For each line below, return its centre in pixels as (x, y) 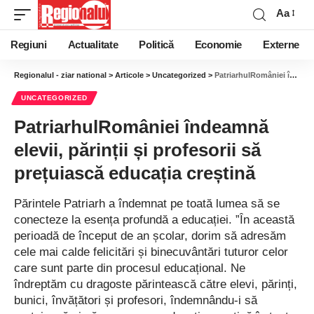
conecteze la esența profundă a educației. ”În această (154, 220)
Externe (281, 45)
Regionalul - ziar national (60, 75)
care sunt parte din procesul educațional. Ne (130, 268)
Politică (156, 45)
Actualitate (93, 45)
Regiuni (29, 45)
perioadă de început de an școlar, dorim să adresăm (150, 236)
